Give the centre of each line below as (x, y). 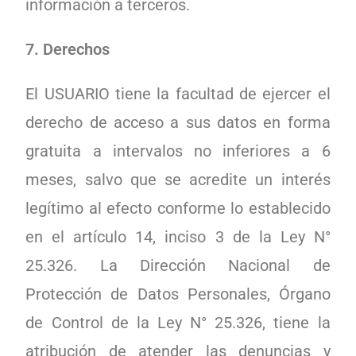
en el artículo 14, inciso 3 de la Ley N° (178, 237)
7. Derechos (68, 49)
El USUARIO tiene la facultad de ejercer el (178, 94)
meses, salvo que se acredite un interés (178, 180)
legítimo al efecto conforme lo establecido (178, 208)
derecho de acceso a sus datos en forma (178, 122)
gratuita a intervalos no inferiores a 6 (178, 151)
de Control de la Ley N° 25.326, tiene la (178, 323)
